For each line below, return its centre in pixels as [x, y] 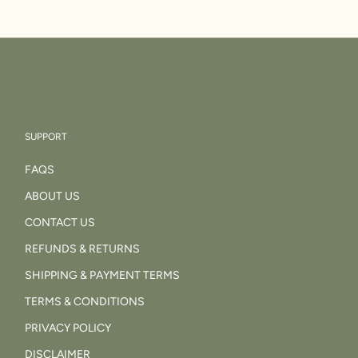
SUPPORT [46, 136]
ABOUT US [52, 196]
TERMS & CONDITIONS [84, 301]
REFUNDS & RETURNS [82, 249]
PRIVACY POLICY [68, 328]
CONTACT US [60, 222]
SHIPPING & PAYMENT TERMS [102, 275]
